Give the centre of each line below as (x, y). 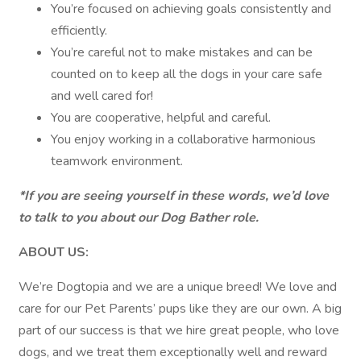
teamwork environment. (117, 161)
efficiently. (79, 31)
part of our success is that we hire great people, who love (179, 330)
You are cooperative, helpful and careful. (161, 118)
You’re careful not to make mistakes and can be (182, 52)
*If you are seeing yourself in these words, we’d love (174, 196)
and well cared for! (102, 96)
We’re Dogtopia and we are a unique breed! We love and (178, 287)
